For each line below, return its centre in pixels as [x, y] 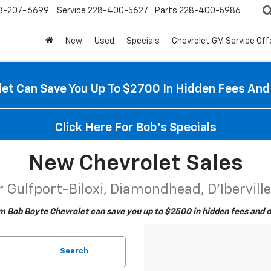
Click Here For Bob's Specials [135, 128]
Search [74, 251]
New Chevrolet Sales [135, 164]
